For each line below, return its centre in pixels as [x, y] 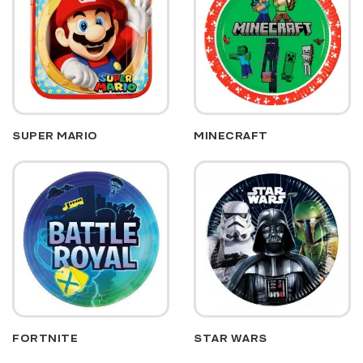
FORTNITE [45, 338]
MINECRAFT [231, 135]
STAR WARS [231, 338]
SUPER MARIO [55, 135]
